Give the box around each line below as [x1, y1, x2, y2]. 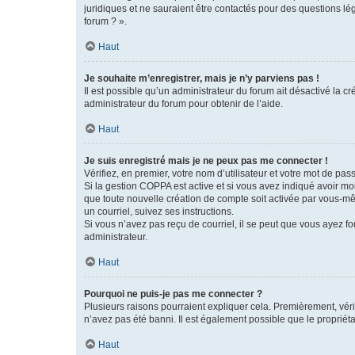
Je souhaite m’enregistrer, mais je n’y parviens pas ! [84, 73, 319, 84]
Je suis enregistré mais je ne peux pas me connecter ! [84, 155, 328, 166]
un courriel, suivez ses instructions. [84, 206, 234, 217]
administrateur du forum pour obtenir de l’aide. [84, 98, 283, 109]
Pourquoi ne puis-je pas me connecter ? [84, 288, 262, 300]
